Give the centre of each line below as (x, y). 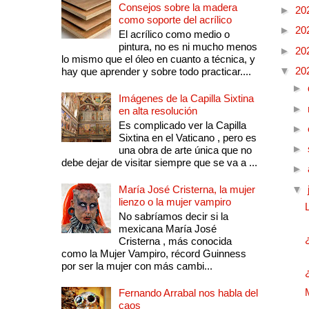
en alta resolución (158, 110)
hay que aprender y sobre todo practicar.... (156, 71)
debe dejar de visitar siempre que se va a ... (159, 162)
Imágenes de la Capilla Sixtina (186, 98)
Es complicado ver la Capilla (182, 125)
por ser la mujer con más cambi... (137, 266)
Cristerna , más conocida (175, 241)
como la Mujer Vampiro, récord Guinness (153, 253)
